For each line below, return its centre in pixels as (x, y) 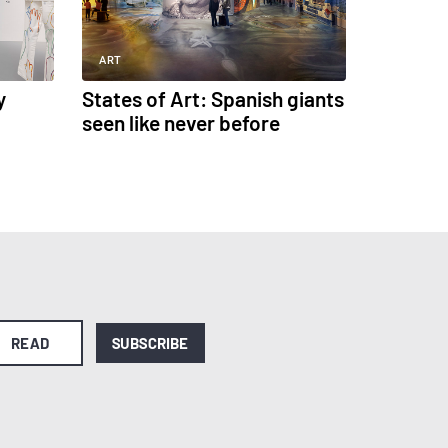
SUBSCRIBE (150, 342)
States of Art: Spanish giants (213, 98)
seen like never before (181, 122)
